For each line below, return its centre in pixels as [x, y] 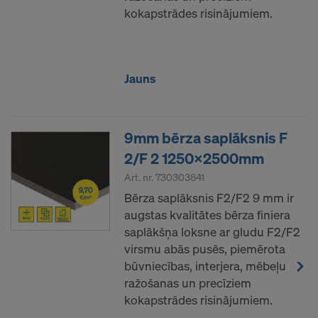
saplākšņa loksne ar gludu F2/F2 [212, 231]
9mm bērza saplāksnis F [206, 137]
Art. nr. [140, 177]
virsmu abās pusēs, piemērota [205, 248]
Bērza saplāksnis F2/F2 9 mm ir [209, 197]
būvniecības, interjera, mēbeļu [205, 265]
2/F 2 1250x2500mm [194, 158]
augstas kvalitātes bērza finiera [207, 214]
